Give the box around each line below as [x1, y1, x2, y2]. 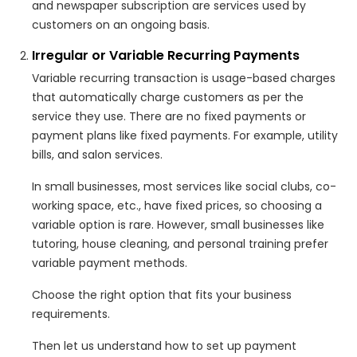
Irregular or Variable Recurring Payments [32, 45, 300, 65]
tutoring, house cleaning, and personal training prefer [32, 235, 328, 252]
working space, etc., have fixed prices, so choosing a [32, 197, 322, 214]
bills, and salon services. [32, 146, 163, 163]
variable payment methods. [32, 254, 187, 271]
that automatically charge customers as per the [32, 88, 304, 105]
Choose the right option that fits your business [32, 286, 292, 303]
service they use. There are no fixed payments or [32, 108, 306, 124]
